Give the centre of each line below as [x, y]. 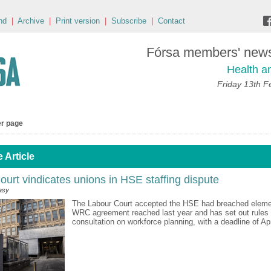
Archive [31, 21]
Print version [78, 21]
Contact [171, 21]
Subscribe [129, 21]
